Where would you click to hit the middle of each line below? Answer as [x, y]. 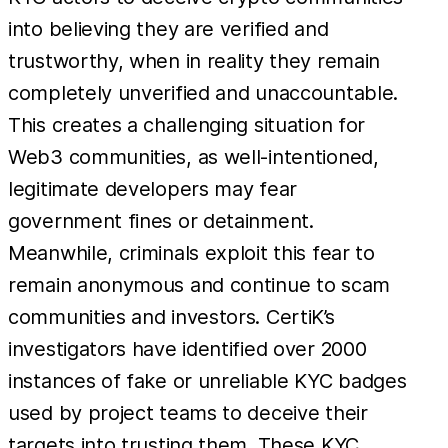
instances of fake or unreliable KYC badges [207, 381]
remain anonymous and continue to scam [199, 285]
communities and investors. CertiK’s [171, 317]
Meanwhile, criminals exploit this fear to [191, 253]
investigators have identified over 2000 [187, 349]
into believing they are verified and [168, 29]
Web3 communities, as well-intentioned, [193, 157]
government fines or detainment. [161, 221]
